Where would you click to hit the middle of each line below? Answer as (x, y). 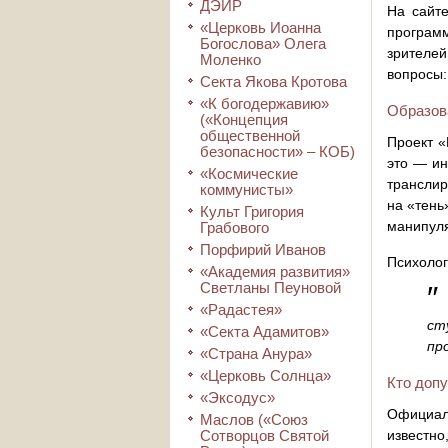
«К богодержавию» (264, 103)
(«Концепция (244, 119)
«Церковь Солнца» (265, 375)
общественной (250, 135)
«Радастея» (241, 309)
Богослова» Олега (263, 43)
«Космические (249, 173)
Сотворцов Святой (264, 435)
